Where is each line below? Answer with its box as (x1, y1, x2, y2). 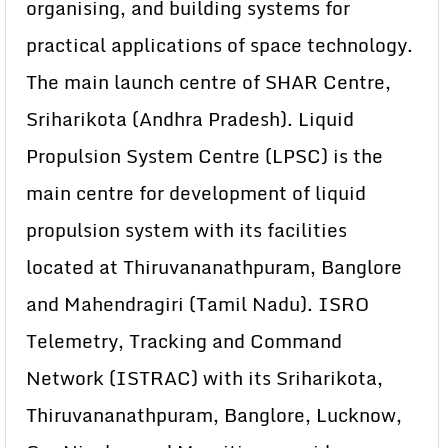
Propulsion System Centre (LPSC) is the (26, 140, 383, 171)
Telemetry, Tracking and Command (26, 325, 342, 356)
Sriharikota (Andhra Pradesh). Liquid (26, 103, 354, 134)
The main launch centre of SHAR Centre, (26, 66, 391, 97)
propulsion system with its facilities (26, 214, 347, 245)
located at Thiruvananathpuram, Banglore (26, 251, 402, 282)
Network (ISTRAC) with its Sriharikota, (26, 362, 383, 393)
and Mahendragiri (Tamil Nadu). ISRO (26, 288, 369, 319)
